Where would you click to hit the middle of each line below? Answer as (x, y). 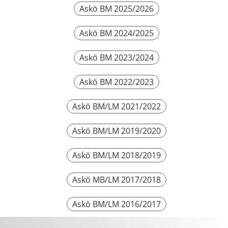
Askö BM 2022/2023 (117, 82)
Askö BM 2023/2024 (117, 58)
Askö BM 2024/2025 (117, 33)
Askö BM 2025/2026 (117, 9)
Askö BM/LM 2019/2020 (117, 131)
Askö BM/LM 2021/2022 (117, 106)
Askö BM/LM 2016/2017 (117, 204)
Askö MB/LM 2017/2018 (117, 180)
